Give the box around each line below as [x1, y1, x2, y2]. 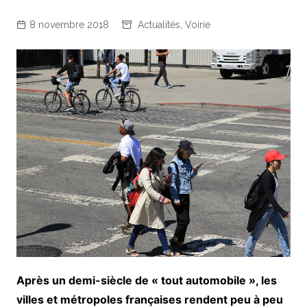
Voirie [184, 19, 210, 30]
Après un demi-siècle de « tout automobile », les [16, 273, 277, 287]
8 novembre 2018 [29, 19, 109, 30]
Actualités [137, 19, 180, 30]
